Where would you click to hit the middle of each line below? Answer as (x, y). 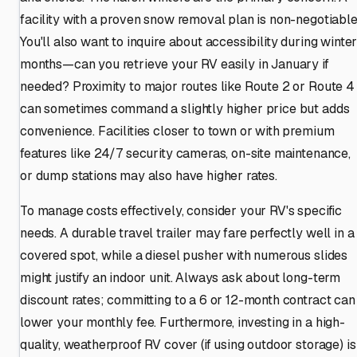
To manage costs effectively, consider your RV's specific (181, 210)
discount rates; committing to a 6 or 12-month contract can (188, 300)
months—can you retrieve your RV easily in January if (175, 64)
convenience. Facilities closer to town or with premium (177, 131)
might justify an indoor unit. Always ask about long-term (180, 277)
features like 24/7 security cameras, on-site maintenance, (185, 153)
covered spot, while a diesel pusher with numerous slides (184, 255)
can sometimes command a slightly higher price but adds (185, 108)
